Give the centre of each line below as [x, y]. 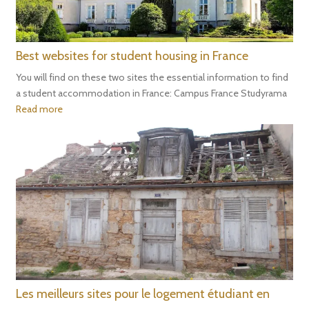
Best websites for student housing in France [132, 56]
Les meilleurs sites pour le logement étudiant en [143, 293]
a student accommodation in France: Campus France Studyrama [152, 93]
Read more [40, 109]
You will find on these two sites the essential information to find [152, 77]
